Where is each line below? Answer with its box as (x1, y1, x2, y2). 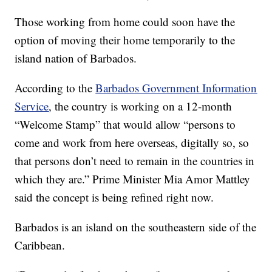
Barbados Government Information (95, 80, 257, 96)
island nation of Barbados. (15, 50, 137, 66)
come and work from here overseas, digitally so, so (15, 135, 250, 151)
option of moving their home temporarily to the (15, 32, 236, 48)
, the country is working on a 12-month (49, 98, 233, 114)
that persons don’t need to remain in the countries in (15, 153, 255, 169)
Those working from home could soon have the (15, 14, 236, 30)
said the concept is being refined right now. (15, 189, 214, 205)
